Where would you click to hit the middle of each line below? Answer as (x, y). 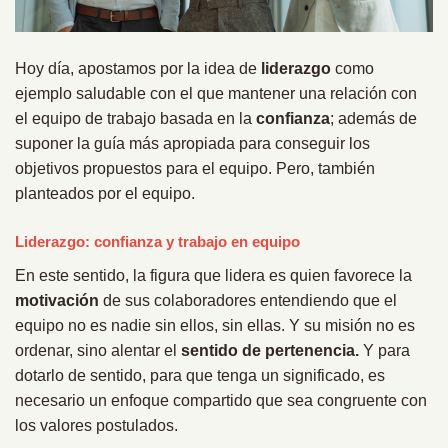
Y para (386, 351)
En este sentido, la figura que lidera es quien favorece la (213, 276)
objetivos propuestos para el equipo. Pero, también (195, 169)
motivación (57, 301)
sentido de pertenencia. (272, 351)
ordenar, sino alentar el (98, 351)
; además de (373, 119)
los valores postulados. (96, 426)
